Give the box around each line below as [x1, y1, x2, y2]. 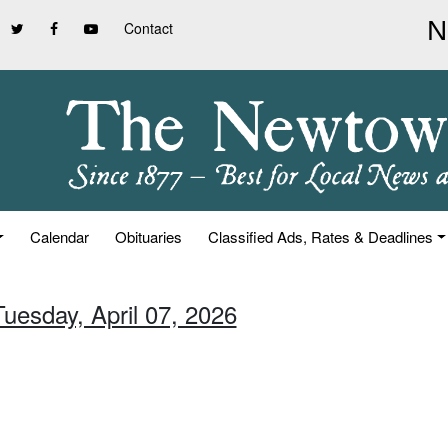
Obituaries [115, 226, 183, 247]
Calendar [30, 226, 90, 247]
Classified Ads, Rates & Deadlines [208, 226, 434, 247]
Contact [124, 18, 173, 38]
